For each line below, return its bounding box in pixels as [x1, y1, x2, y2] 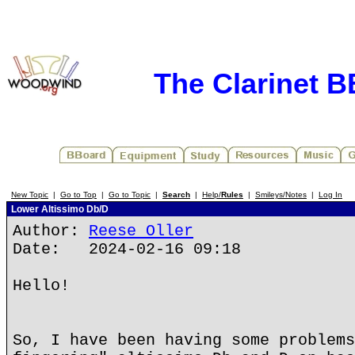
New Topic [11, 190, 48, 199]
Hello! [13, 277, 70, 295]
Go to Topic [109, 190, 151, 199]
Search [162, 190, 190, 199]
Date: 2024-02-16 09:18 [13, 240, 241, 258]
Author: [13, 222, 89, 240]
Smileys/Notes [255, 190, 307, 199]
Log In [319, 190, 342, 199]
